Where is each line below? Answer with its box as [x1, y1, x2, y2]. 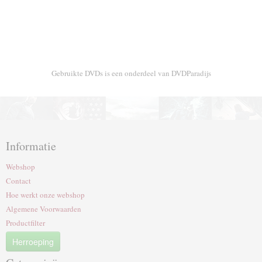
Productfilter [6, 218, 45, 228]
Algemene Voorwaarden [6, 204, 81, 214]
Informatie [6, 138, 56, 154]
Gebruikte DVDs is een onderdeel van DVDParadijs [51, 68, 211, 78]
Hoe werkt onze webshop [6, 189, 85, 200]
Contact [6, 175, 31, 186]
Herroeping [12, 236, 54, 247]
